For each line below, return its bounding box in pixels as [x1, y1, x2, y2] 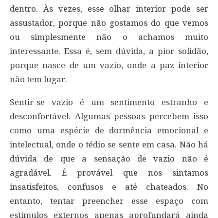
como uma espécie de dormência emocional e [10, 125, 208, 135]
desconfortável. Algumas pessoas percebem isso [10, 111, 208, 121]
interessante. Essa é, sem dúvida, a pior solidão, [10, 46, 208, 56]
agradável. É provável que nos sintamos [10, 167, 208, 178]
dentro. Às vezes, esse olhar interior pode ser [10, 3, 208, 14]
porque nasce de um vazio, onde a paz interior [10, 60, 208, 70]
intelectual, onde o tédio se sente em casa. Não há [10, 139, 208, 149]
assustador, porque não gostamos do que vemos [10, 18, 208, 28]
